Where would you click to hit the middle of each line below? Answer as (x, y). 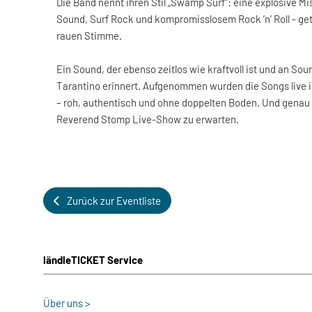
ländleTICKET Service (93, 260)
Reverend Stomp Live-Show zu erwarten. (148, 119)
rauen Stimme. (89, 36)
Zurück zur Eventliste (114, 201)
